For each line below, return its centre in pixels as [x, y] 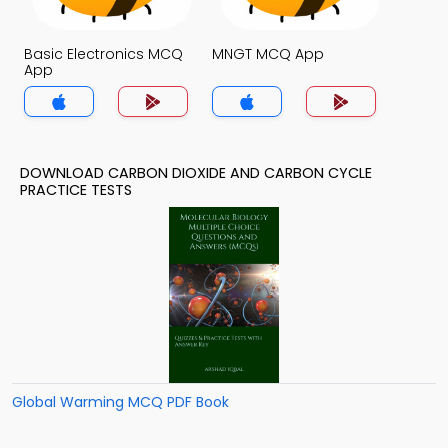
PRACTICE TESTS [76, 190]
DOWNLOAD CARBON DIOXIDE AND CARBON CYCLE [196, 173]
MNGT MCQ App [268, 54]
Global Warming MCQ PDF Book [120, 402]
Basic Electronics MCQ [103, 54]
